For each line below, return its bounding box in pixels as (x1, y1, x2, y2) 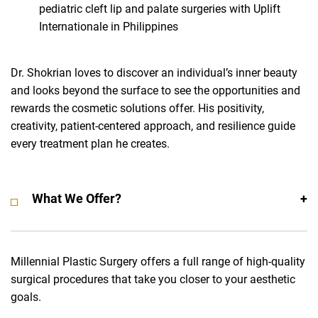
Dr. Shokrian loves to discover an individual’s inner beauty (11, 66, 297, 80)
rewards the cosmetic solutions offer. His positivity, (11, 102, 264, 116)
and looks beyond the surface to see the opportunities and (11, 84, 300, 98)
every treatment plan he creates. (11, 137, 170, 151)
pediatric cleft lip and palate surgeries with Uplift (39, 2, 280, 16)
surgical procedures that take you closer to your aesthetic (11, 273, 295, 287)
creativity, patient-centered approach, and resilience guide (11, 119, 295, 133)
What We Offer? (32, 191, 121, 207)
